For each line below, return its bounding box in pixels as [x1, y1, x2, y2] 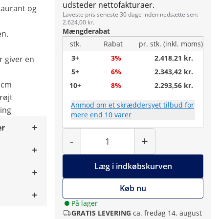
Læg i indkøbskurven [94, 161, 172, 172]
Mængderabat [63, 26, 110, 36]
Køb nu [120, 183, 146, 194]
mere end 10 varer [71, 110, 131, 119]
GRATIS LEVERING [71, 208, 131, 218]
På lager [71, 198, 98, 208]
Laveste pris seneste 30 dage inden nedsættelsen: [63, 10, 198, 19]
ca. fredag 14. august [133, 208, 202, 218]
